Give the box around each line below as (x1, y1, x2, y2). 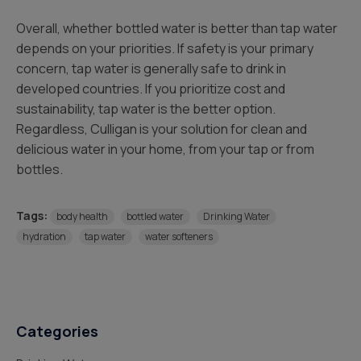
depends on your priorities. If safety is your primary (16, 39, 313, 57)
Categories (16, 322, 98, 341)
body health (56, 210, 108, 223)
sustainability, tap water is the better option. (16, 100, 276, 118)
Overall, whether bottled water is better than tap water (16, 19, 338, 37)
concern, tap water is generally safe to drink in (16, 60, 286, 77)
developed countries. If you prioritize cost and (16, 80, 285, 98)
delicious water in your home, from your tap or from (16, 140, 314, 158)
